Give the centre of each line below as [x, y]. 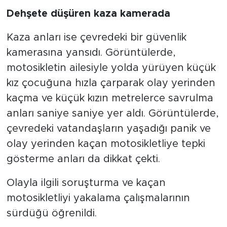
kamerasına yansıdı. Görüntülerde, [91, 52]
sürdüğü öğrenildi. [51, 213]
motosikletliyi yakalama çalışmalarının [98, 198]
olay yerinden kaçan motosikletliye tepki [106, 144]
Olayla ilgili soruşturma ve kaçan [86, 183]
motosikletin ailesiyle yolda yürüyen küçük [111, 68]
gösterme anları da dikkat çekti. [83, 159]
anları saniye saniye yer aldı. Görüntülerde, [112, 113]
